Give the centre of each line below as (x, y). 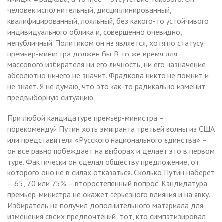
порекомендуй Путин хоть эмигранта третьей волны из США (111, 129)
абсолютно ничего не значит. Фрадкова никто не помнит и (108, 75)
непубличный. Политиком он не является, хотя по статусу (105, 42)
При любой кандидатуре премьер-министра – (85, 118)
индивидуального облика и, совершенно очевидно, (95, 31)
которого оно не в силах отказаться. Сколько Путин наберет (111, 172)
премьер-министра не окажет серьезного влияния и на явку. (109, 194)
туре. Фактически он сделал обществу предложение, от (103, 161)
